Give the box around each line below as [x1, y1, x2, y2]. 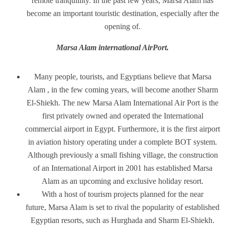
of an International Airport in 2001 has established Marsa [33, 164, 212, 172]
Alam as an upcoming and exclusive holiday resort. [42, 177, 203, 185]
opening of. [104, 22, 141, 31]
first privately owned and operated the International [42, 111, 203, 120]
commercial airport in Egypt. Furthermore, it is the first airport [25, 125, 220, 133]
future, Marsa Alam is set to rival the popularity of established [26, 203, 219, 211]
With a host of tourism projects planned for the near [42, 190, 203, 198]
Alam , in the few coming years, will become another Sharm [27, 85, 218, 94]
